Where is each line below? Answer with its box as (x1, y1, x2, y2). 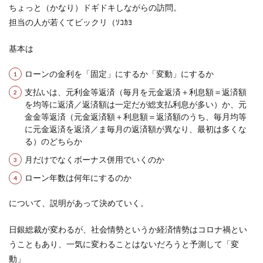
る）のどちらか (25, 136, 82, 146)
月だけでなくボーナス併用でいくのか (25, 154, 164, 164)
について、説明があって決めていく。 (9, 198, 149, 208)
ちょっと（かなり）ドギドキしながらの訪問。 (9, 2, 181, 12)
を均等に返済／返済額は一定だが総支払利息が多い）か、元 (25, 99, 247, 109)
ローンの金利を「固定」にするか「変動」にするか (25, 69, 214, 79)
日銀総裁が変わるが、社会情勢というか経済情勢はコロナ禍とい (9, 224, 247, 234)
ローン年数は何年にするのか (25, 173, 131, 183)
